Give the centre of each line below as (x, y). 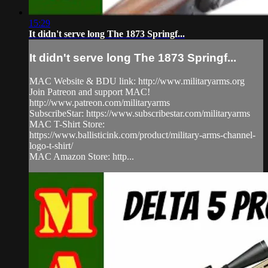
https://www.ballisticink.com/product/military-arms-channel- (142, 135)
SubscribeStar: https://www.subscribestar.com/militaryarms (140, 113)
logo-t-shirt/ (51, 145)
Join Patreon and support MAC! (90, 92)
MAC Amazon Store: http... (82, 156)
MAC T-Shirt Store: (67, 124)
